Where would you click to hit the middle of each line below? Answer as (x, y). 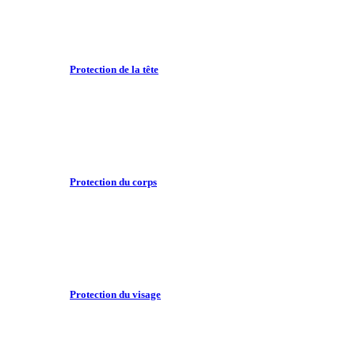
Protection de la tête (114, 69)
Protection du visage (115, 295)
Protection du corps (113, 182)
